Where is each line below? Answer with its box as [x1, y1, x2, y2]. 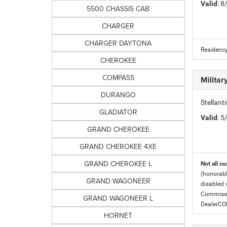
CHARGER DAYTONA [85, 38, 152, 48]
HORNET [104, 210, 133, 220]
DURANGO [100, 90, 136, 100]
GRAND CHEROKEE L [84, 159, 153, 169]
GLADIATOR [99, 107, 137, 117]
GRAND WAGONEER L [83, 193, 154, 203]
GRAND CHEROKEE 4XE [80, 141, 157, 152]
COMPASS [102, 72, 134, 83]
